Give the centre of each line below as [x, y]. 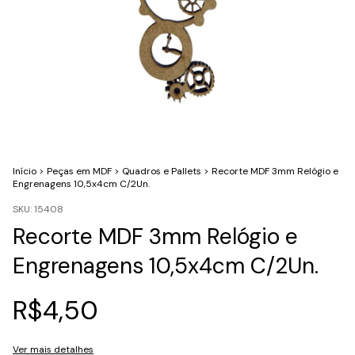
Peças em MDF [79, 171]
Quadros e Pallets [162, 171]
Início [25, 171]
